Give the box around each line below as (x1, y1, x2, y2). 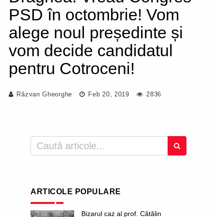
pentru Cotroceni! (9, 59, 135, 77)
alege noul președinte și (9, 23, 183, 42)
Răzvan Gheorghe (16, 91, 72, 98)
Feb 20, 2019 (86, 91, 129, 98)
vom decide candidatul (9, 41, 173, 60)
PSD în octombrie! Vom (9, 5, 179, 24)
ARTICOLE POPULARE (31, 187, 121, 196)
